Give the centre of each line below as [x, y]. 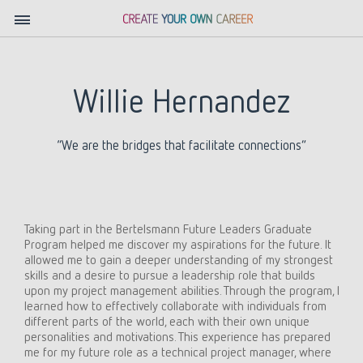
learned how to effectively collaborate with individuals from [175, 305]
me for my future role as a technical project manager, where [177, 352]
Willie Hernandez [181, 100]
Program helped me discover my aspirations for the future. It [177, 244]
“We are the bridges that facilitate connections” [181, 145]
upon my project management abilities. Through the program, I [181, 290]
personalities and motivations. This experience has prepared [177, 336]
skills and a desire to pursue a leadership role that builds [169, 275]
